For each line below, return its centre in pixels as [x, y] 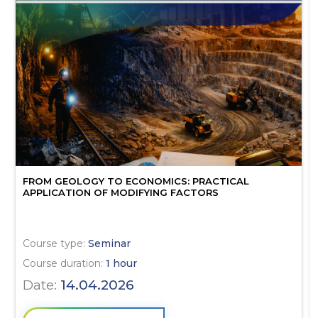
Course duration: [65, 263]
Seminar [110, 243]
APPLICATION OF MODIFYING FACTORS [121, 193]
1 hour [122, 263]
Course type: [56, 243]
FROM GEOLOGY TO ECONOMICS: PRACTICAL [136, 181]
